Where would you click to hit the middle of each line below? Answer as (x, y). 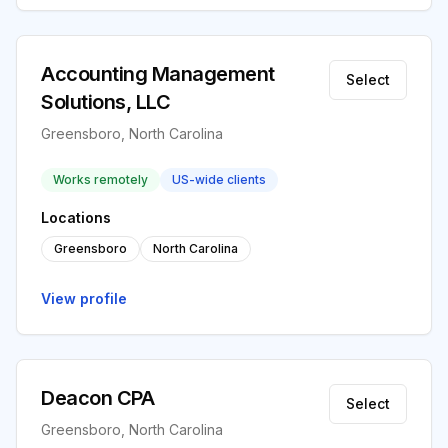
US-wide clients (219, 179)
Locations (76, 217)
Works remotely (100, 179)
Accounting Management (158, 74)
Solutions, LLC (105, 102)
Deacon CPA (97, 398)
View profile (84, 298)
